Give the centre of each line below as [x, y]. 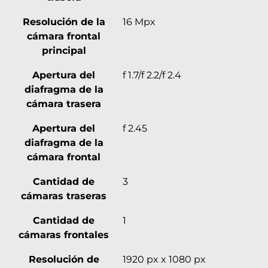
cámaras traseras [64, 196]
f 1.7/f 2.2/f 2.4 [152, 75]
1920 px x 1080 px [164, 259]
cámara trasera [64, 103]
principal [64, 50]
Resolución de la [64, 22]
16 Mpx [139, 22]
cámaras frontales [64, 234]
